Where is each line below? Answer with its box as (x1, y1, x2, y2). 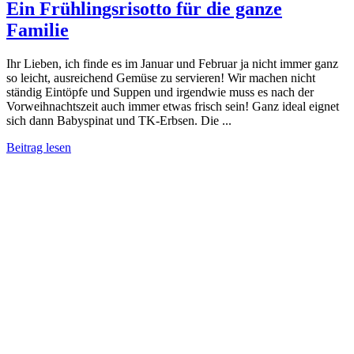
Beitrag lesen (6, 140, 71, 154)
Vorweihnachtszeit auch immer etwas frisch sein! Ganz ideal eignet (6, 99, 339, 113)
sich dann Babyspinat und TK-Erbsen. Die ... (6, 113, 232, 127)
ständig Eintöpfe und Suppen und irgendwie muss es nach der (6, 85, 314, 99)
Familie (6, 19, 69, 40)
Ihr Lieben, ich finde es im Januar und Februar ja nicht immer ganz (6, 56, 338, 70)
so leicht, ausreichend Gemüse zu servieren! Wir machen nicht (6, 70, 315, 85)
